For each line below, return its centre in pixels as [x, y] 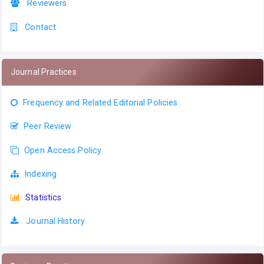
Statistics [44, 198]
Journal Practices [44, 72]
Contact [41, 27]
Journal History [55, 221]
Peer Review [48, 126]
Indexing [41, 174]
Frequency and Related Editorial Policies [100, 102]
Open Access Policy [63, 150]
